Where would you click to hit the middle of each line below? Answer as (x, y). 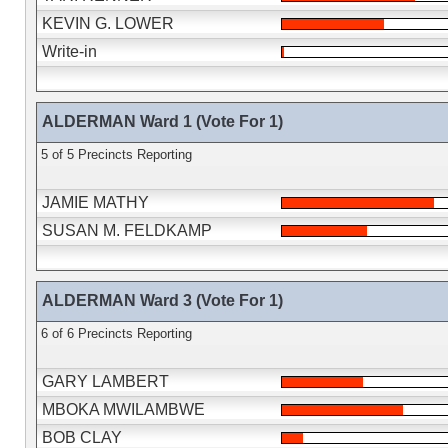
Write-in (69, 51)
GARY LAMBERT (105, 381)
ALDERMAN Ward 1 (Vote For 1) (162, 121)
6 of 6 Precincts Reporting (116, 333)
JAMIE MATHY (95, 202)
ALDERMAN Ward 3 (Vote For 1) (162, 300)
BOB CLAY (81, 437)
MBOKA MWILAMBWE (123, 409)
